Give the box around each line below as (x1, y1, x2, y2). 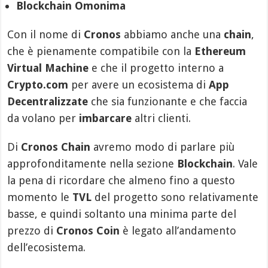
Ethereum (194, 44, 246, 57)
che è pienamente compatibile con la (7, 44, 195, 57)
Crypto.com (7, 78, 69, 91)
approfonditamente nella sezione (7, 157, 178, 170)
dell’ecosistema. (7, 240, 86, 254)
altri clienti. (132, 111, 191, 124)
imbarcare (79, 111, 132, 124)
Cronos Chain (21, 140, 91, 153)
